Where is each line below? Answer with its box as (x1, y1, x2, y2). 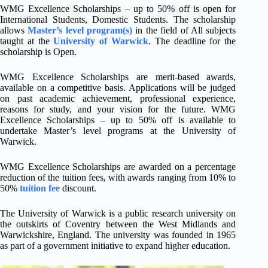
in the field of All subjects (132, 25, 236, 36)
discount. (60, 183, 96, 194)
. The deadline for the (148, 36, 236, 47)
